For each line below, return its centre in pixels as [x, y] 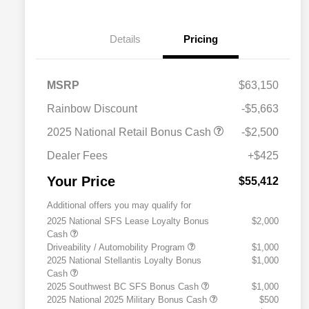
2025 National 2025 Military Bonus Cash [128, 300]
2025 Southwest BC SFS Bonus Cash [124, 287]
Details [125, 39]
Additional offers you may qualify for [119, 206]
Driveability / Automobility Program [117, 248]
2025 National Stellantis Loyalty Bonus [124, 261]
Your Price [81, 182]
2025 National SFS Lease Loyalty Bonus [128, 221]
